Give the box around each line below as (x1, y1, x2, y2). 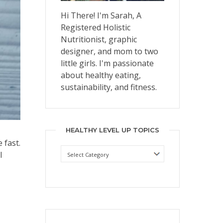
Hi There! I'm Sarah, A (61, 9, 141, 21)
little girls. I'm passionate (61, 57, 154, 69)
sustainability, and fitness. (61, 81, 157, 93)
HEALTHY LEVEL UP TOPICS (66, 126, 159, 134)
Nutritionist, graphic (61, 33, 137, 45)
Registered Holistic (61, 21, 130, 33)
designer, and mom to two (61, 45, 158, 57)
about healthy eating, (61, 69, 141, 81)
